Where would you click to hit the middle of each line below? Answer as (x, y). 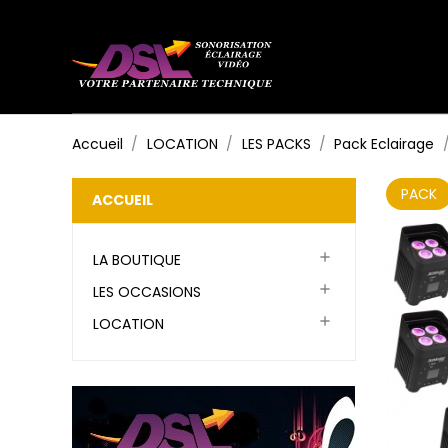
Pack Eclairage (384, 144)
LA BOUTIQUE (137, 260)
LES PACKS (276, 144)
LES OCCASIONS (147, 292)
